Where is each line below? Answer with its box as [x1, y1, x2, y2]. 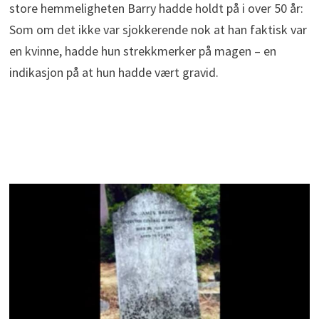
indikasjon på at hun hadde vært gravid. [9, 63, 219, 80]
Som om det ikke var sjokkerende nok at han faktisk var [9, 21, 307, 38]
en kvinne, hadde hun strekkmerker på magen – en [9, 42, 276, 59]
